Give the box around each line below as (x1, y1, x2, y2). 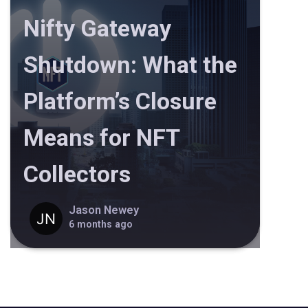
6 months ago (69, 219, 133, 230)
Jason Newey (69, 203, 140, 217)
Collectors (23, 159, 131, 188)
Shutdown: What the (23, 50, 237, 78)
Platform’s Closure (23, 87, 217, 115)
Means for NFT (23, 123, 179, 151)
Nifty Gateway (23, 14, 171, 42)
